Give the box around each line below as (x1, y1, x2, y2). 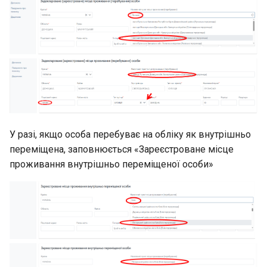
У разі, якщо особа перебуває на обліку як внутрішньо (10, 129, 251, 141)
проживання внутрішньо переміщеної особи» (10, 159, 213, 170)
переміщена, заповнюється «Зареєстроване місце (10, 144, 234, 156)
